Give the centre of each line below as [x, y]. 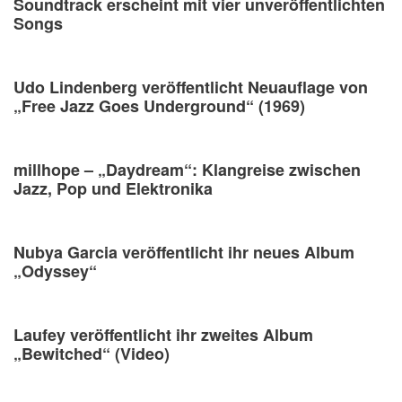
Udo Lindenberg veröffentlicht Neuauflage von [191, 87]
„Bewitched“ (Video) [92, 353]
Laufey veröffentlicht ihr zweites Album [163, 334]
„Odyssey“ [55, 271]
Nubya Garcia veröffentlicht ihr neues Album [184, 252]
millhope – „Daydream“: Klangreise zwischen [187, 169]
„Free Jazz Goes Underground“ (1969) [159, 105]
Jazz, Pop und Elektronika [113, 188]
